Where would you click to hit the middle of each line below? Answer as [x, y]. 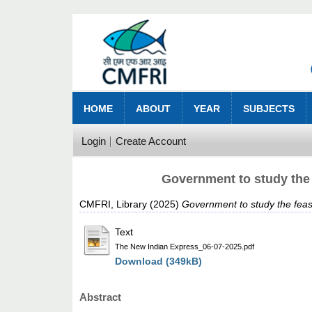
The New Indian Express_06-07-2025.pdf [185, 247]
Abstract [101, 297]
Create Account [150, 141]
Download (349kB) [159, 262]
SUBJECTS [269, 109]
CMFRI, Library [114, 204]
